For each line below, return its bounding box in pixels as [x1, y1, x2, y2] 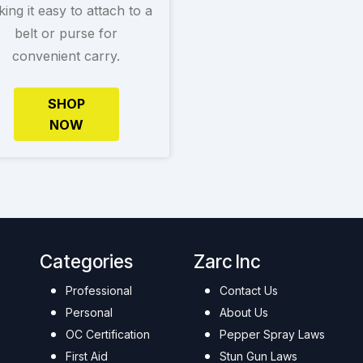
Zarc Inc [194, 250, 260, 273]
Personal [66, 305, 113, 320]
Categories [40, 250, 133, 273]
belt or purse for [15, 25, 117, 41]
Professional [66, 284, 132, 298]
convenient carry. [12, 48, 120, 64]
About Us [220, 305, 268, 320]
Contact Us [220, 284, 278, 298]
